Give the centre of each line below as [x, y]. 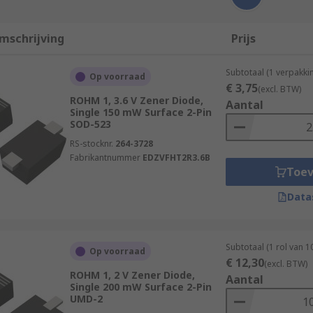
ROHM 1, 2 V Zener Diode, [132, 275]
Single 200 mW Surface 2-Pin [140, 287]
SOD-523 [90, 124]
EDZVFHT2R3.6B [176, 158]
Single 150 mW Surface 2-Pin [140, 112]
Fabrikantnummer [105, 158]
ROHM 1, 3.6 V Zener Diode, [136, 100]
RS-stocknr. [91, 144]
